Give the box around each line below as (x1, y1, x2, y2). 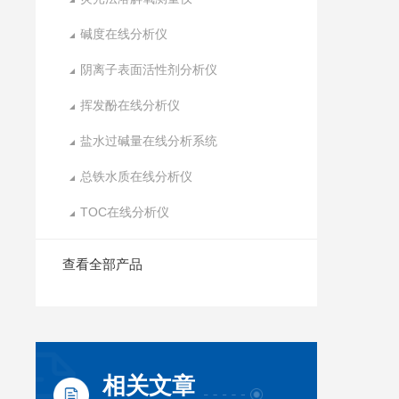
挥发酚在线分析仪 (80, 98, 181, 112)
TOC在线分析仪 (80, 205, 170, 219)
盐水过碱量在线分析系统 (80, 134, 218, 148)
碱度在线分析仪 (80, 27, 168, 41)
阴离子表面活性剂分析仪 (80, 62, 218, 77)
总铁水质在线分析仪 (80, 169, 193, 183)
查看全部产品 (62, 256, 143, 272)
